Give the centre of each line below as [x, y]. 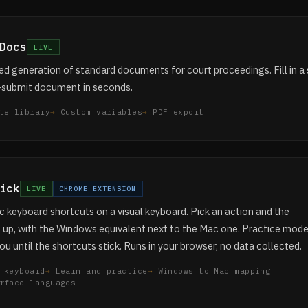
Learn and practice [101, 271]
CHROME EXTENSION [98, 189]
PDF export [178, 112]
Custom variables [101, 112]
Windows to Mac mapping [214, 271]
